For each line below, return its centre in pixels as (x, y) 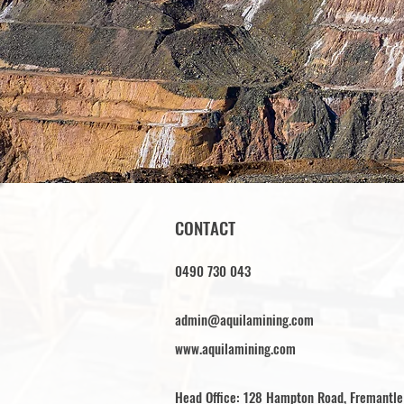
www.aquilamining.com (235, 348)
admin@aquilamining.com (244, 319)
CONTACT (205, 227)
